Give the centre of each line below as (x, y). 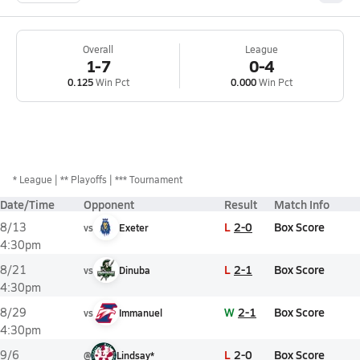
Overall (98, 49)
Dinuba (135, 270)
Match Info (302, 204)
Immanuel (141, 313)
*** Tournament (149, 179)
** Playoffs (84, 179)
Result (241, 204)
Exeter (134, 227)
